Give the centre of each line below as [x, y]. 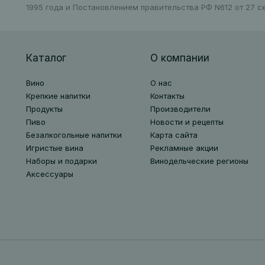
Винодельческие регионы [199, 161]
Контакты [167, 96]
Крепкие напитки [58, 96]
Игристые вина [54, 148]
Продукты [44, 109]
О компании [180, 58]
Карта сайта [174, 135]
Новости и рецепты [187, 122]
